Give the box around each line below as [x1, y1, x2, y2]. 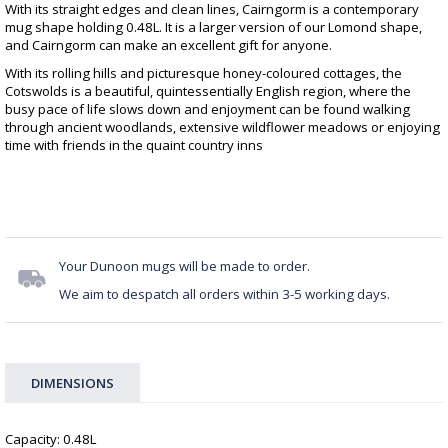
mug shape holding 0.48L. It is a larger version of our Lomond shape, [5, 18, 422, 37]
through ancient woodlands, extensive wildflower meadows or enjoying [5, 118, 440, 137]
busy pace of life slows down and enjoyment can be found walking [5, 100, 410, 119]
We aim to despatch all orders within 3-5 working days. [59, 285, 390, 304]
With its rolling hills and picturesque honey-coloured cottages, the [5, 64, 402, 83]
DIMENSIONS [31, 374, 114, 393]
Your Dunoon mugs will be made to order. [59, 257, 313, 276]
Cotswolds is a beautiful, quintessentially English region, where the [5, 82, 411, 101]
